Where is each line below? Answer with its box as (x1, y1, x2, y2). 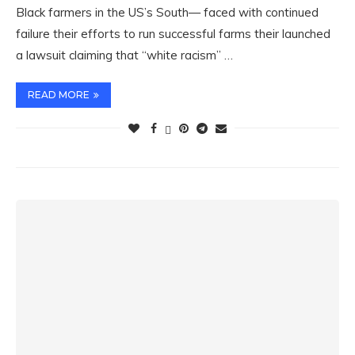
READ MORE (28, 89, 90, 101)
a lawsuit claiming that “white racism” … (16, 48, 233, 63)
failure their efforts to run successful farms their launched (16, 26, 330, 41)
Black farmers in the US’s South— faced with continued (16, 5, 319, 20)
